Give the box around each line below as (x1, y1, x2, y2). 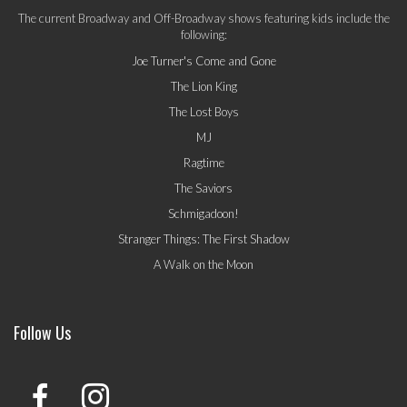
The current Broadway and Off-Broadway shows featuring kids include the (17, 11, 390, 26)
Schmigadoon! (168, 206, 239, 222)
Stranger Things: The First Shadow (117, 232, 290, 247)
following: (180, 27, 227, 43)
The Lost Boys (168, 104, 239, 120)
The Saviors (174, 181, 233, 196)
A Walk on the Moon (154, 257, 253, 273)
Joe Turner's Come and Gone (131, 54, 276, 69)
